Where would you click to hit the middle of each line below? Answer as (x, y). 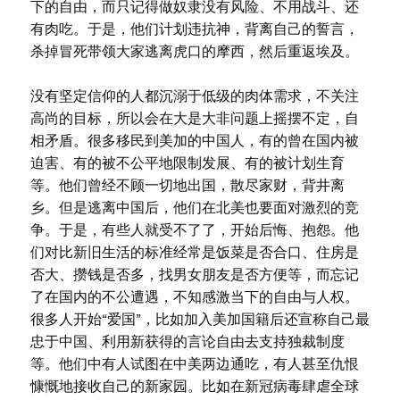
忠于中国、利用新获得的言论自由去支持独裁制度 (187, 342)
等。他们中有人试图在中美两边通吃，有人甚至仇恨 (194, 364)
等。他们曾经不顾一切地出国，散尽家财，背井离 (187, 185)
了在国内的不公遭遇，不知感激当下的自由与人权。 (194, 297)
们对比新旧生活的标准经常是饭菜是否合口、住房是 (194, 252)
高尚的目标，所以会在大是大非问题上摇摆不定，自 (194, 118)
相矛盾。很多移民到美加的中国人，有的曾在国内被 (194, 141)
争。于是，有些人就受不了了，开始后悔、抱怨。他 (194, 230)
